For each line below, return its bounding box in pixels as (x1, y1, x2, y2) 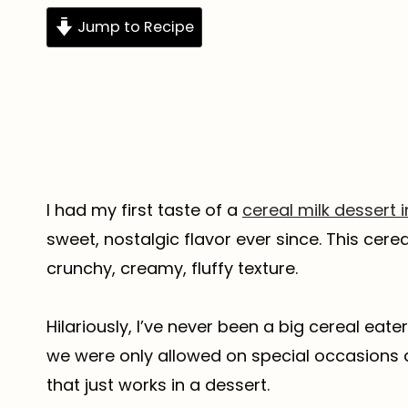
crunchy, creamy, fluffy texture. (46, 257, 298, 280)
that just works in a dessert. (46, 373, 274, 397)
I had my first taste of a (46, 199, 242, 222)
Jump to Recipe (74, 15, 195, 37)
